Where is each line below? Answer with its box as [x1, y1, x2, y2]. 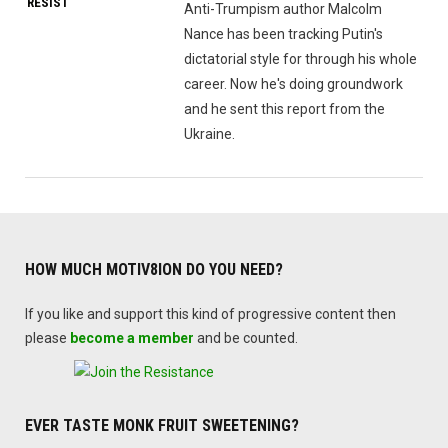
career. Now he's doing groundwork [184, 76, 404, 93]
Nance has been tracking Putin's [184, 26, 384, 43]
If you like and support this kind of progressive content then [25, 306, 396, 323]
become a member [70, 330, 194, 347]
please [25, 330, 70, 347]
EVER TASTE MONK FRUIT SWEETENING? [25, 416, 299, 436]
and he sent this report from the [184, 101, 386, 118]
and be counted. [194, 330, 298, 347]
